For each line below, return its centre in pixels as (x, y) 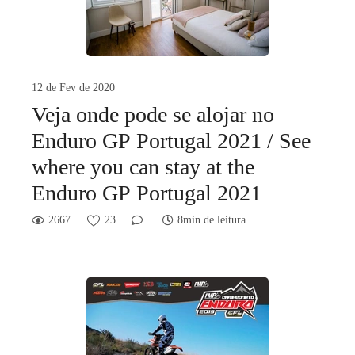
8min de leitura (212, 220)
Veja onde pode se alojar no (153, 115)
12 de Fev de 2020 (73, 88)
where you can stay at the (143, 167)
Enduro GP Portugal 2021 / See (171, 141)
